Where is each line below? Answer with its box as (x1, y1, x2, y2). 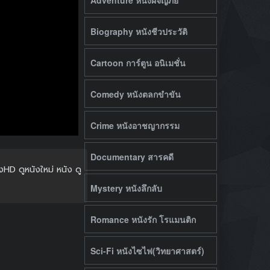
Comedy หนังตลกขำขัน (90, 87, 181, 100)
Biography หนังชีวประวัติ (90, 25, 187, 37)
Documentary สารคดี (90, 150, 174, 163)
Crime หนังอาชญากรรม (90, 119, 180, 131)
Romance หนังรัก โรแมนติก (90, 213, 196, 225)
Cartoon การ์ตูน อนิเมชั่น (90, 56, 186, 69)
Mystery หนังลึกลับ (90, 181, 162, 194)
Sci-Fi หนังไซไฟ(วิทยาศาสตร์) (90, 244, 204, 257)
